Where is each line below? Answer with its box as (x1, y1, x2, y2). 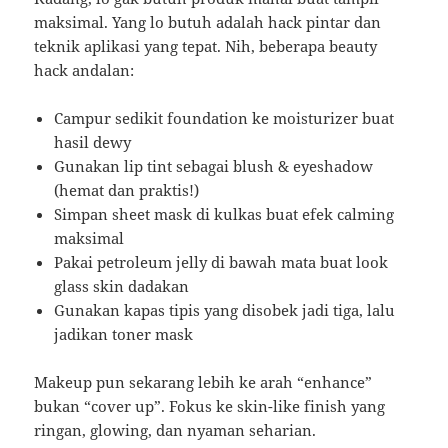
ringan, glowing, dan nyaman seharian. (34, 420, 317, 441)
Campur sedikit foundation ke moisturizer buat (54, 108, 395, 129)
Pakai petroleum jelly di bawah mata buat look (54, 252, 389, 273)
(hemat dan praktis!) (54, 180, 200, 201)
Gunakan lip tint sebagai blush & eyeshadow (54, 156, 374, 177)
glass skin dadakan (54, 276, 190, 297)
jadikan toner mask (54, 324, 194, 345)
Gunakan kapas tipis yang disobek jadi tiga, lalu (54, 300, 396, 321)
